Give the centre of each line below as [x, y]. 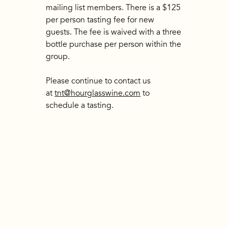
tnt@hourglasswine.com [98, 93]
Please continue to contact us [98, 81]
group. [59, 57]
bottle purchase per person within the [114, 45]
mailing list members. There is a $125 [113, 8]
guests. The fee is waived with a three [114, 32]
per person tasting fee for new [100, 20]
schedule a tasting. [80, 106]
